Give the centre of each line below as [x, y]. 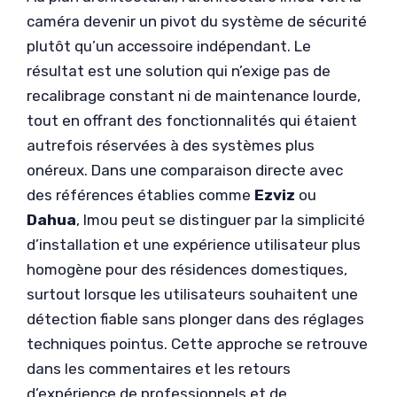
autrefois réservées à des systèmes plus [171, 145]
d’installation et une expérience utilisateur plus [194, 245]
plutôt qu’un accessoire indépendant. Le [169, 46]
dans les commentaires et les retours [159, 369]
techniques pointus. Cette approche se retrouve [197, 344]
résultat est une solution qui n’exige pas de [179, 71]
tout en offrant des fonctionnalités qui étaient [192, 121]
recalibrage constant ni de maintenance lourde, [194, 96]
